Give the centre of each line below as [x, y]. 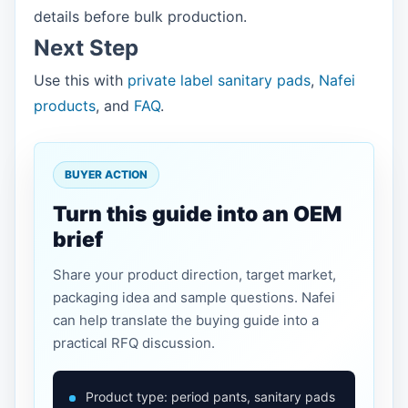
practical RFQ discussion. [134, 343]
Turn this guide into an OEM [197, 214]
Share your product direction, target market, [194, 275]
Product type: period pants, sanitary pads [210, 397]
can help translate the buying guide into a [186, 320]
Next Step [86, 48]
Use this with [81, 80]
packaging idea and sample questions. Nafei [194, 297]
